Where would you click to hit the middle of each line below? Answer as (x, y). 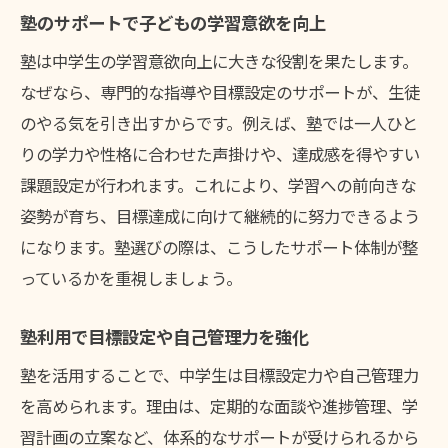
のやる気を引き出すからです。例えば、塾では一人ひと (219, 123)
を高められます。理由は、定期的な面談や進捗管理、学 (219, 406)
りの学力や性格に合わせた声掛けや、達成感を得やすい (220, 154)
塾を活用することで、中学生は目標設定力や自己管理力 (219, 375)
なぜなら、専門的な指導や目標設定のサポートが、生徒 (220, 92)
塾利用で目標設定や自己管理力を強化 (164, 337)
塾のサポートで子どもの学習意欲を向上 (173, 23)
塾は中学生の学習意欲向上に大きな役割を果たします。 (219, 61)
